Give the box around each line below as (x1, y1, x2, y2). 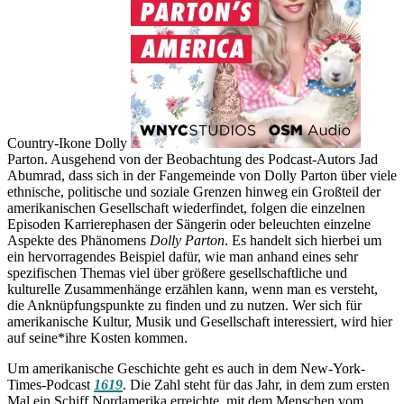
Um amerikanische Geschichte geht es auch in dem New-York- (7, 360, 365, 376)
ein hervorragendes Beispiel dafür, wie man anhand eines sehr (7, 248, 358, 264)
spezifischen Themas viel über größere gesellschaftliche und (7, 264, 347, 280)
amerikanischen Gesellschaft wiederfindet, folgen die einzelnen (7, 199, 365, 216)
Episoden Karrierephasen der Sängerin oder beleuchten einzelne (7, 216, 371, 232)
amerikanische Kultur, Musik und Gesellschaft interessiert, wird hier (7, 313, 392, 329)
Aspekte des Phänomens (7, 232, 150, 248)
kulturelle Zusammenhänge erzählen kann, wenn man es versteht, (7, 280, 378, 297)
